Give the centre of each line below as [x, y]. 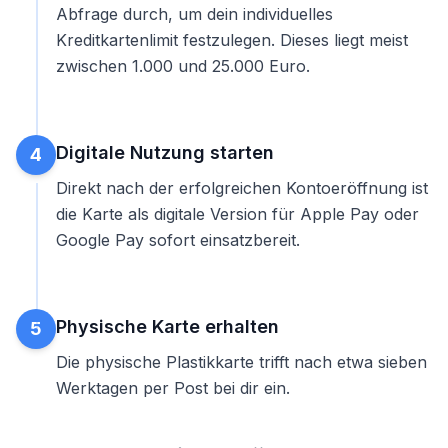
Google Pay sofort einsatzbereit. [178, 240]
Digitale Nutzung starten [165, 152]
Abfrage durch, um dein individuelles [194, 14]
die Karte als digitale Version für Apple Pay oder [237, 214]
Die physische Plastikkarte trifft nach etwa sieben [241, 362]
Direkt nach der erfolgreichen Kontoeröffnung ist [242, 188]
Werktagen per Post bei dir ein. [173, 388]
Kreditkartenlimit [117, 40]
